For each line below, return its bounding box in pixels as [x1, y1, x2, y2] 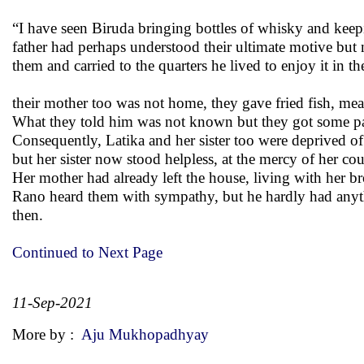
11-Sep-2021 [12, 294, 93, 311]
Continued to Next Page [12, 244, 167, 261]
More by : [12, 326, 81, 343]
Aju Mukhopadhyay [81, 326, 209, 343]
